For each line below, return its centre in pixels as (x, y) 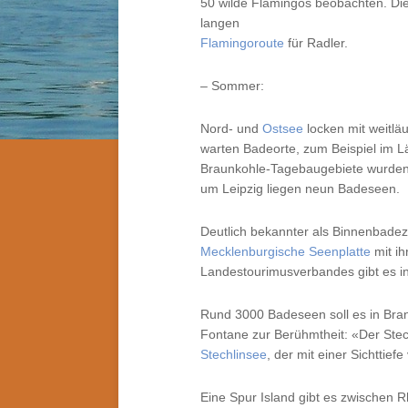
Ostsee (283, 128)
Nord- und (231, 128)
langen (220, 23)
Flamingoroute (242, 43)
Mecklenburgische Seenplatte (286, 251)
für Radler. (316, 43)
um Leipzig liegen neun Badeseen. (300, 189)
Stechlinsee (234, 354)
